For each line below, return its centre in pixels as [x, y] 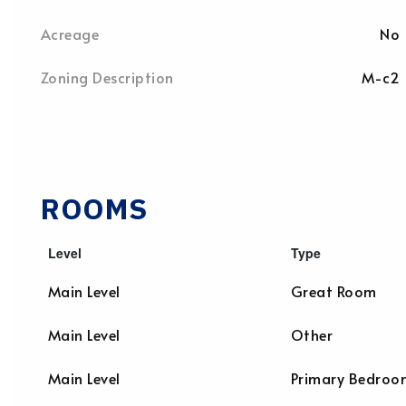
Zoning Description [107, 77]
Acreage [70, 34]
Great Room [334, 291]
